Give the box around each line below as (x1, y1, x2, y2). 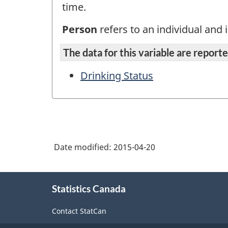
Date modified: (54, 141, 113, 153)
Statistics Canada (52, 183, 126, 195)
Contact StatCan (52, 206, 106, 216)
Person (62, 22, 97, 37)
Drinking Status (80, 68, 153, 82)
